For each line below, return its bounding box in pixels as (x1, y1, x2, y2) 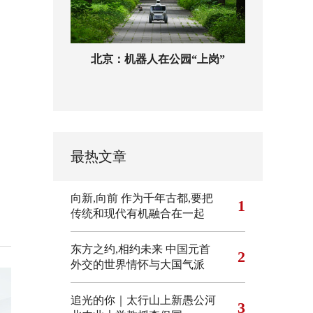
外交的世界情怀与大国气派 (71, 259, 205, 270)
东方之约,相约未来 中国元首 (71, 243, 210, 255)
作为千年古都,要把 (121, 192, 213, 204)
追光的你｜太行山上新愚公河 (71, 294, 216, 306)
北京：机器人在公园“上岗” (91, 53, 225, 65)
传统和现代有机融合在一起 (71, 208, 205, 219)
